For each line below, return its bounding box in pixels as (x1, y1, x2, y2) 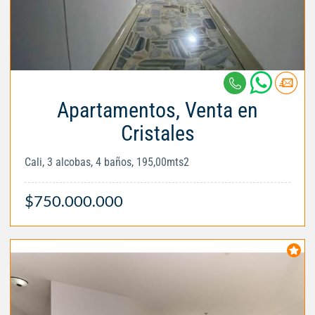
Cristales (120, 120, 195, 146)
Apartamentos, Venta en (57, 97, 258, 122)
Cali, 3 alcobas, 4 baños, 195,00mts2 (25, 155, 189, 169)
